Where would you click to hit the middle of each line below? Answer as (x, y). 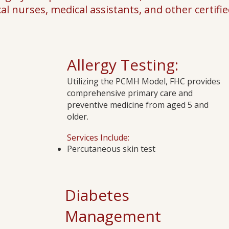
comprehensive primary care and (130, 93)
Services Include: (98, 138)
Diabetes (97, 195)
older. (78, 117)
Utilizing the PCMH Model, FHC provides (144, 81)
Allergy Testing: (123, 65)
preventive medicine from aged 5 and (138, 105)
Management (113, 216)
